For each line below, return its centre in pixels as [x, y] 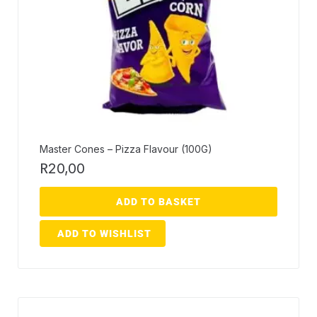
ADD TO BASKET [158, 202]
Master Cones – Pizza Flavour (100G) [126, 149]
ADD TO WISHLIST [104, 234]
